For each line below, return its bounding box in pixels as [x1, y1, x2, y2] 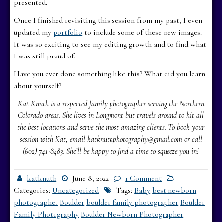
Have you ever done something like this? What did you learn [14, 68, 206, 79]
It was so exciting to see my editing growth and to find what [14, 39, 207, 49]
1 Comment [125, 173, 162, 183]
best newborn [152, 185, 197, 195]
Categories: [14, 185, 53, 195]
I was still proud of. [14, 51, 76, 61]
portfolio [53, 27, 83, 37]
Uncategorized [52, 185, 99, 195]
